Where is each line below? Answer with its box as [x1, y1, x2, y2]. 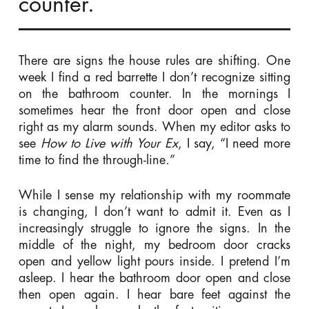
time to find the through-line [18, 153, 166, 166]
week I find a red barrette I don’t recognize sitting [18, 70, 291, 83]
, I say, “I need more [177, 137, 291, 150]
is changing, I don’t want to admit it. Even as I [18, 205, 291, 218]
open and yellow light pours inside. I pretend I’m [18, 255, 291, 268]
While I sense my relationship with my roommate [18, 188, 291, 201]
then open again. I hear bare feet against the [18, 288, 291, 301]
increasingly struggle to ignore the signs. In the [18, 221, 291, 235]
